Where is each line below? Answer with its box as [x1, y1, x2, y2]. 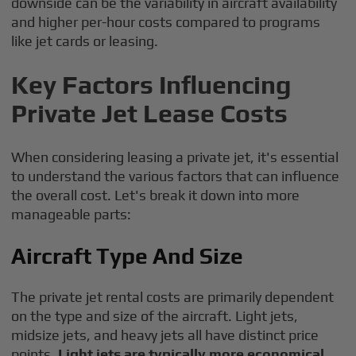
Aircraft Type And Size [11, 243, 244, 269]
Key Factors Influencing [11, 70, 292, 99]
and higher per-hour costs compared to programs [11, 14, 321, 30]
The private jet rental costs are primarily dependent [11, 288, 335, 305]
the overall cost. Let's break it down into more [11, 187, 300, 203]
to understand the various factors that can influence [11, 168, 340, 184]
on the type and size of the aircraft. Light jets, [11, 308, 299, 324]
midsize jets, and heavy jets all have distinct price [11, 327, 319, 343]
